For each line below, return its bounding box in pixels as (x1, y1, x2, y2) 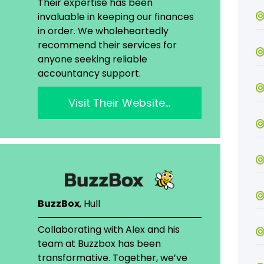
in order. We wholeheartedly (37, 24, 169, 38)
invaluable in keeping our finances (37, 10, 194, 24)
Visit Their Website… (68, 95, 171, 111)
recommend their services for (37, 38, 177, 52)
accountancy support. (37, 67, 141, 81)
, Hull (79, 197, 100, 211)
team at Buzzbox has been (37, 237, 161, 251)
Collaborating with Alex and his (37, 223, 180, 237)
